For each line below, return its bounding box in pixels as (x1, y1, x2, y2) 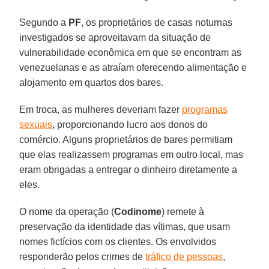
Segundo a (19, 17, 69, 28)
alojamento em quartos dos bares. (19, 77, 164, 88)
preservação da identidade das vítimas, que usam (19, 221, 231, 232)
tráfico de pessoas (145, 251, 223, 262)
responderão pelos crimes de (19, 251, 146, 262)
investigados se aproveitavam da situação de (19, 32, 211, 43)
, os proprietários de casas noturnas (81, 17, 233, 28)
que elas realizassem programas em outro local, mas (19, 149, 244, 160)
